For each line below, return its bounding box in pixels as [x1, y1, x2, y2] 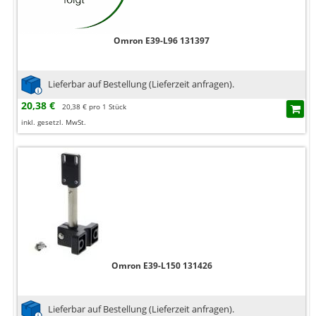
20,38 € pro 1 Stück [62, 102, 126, 112]
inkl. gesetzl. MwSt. [21, 117, 86, 128]
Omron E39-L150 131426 [111, 260, 212, 272]
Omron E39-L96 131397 [114, 35, 209, 47]
